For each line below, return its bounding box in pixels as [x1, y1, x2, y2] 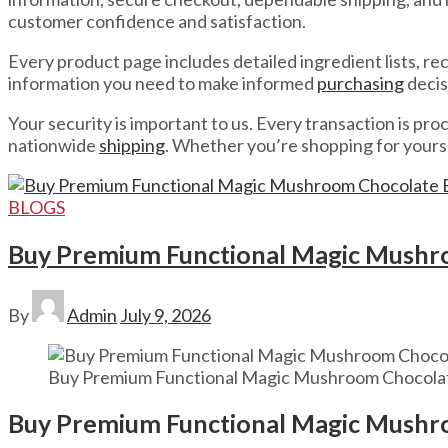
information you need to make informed [8, 72, 317, 95]
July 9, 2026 [120, 303, 211, 326]
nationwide [8, 134, 99, 157]
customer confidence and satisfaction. [8, 10, 306, 33]
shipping [99, 134, 165, 157]
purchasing [317, 72, 404, 95]
